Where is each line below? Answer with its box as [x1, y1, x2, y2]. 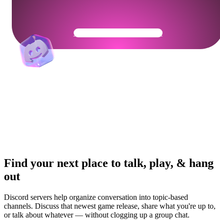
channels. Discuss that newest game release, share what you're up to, [4, 202, 216, 211]
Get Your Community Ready [73, 28, 163, 37]
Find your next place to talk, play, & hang [4, 157, 214, 170]
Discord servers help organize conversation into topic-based [4, 193, 188, 202]
